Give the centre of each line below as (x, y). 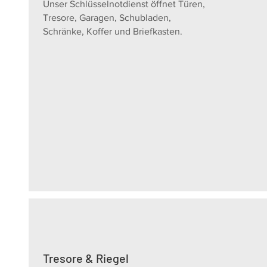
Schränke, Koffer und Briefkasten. (114, 31)
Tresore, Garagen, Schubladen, (107, 18)
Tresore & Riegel (86, 258)
